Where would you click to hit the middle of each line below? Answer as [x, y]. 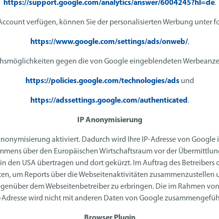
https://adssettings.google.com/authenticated [109, 101]
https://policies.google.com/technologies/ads [102, 81]
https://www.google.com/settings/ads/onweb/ [109, 42]
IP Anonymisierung [109, 120]
